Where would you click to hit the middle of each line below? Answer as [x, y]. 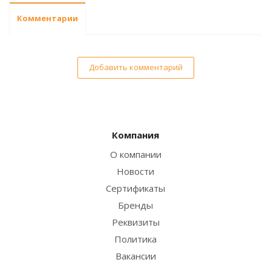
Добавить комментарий [135, 67]
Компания [135, 135]
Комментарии [47, 18]
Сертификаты [135, 188]
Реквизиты [135, 222]
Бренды [135, 205]
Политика [135, 239]
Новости [135, 171]
